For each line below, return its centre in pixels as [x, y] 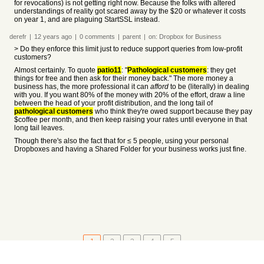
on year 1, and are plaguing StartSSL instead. [87, 19]
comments [99, 37]
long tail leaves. [39, 128]
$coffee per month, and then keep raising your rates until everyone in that [131, 120]
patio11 [109, 70]
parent [132, 37]
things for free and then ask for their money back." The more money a [124, 78]
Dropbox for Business [190, 37]
